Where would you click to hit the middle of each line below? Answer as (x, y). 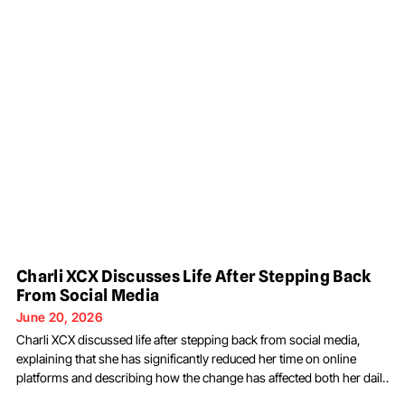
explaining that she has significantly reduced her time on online (186, 359)
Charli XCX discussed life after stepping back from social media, (188, 340)
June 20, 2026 (60, 317)
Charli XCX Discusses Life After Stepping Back (194, 277)
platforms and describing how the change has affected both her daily (202, 378)
